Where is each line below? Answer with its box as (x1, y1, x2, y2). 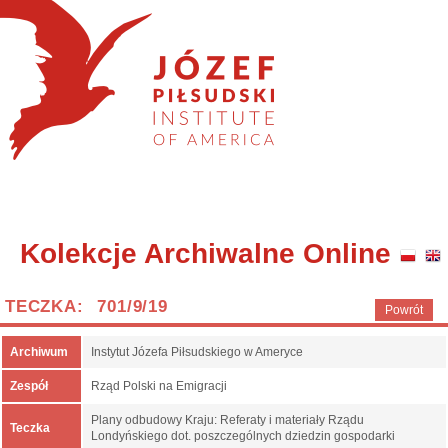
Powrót (385, 303, 423, 317)
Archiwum (10, 345, 68, 359)
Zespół (10, 379, 48, 393)
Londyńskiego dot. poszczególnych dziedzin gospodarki (91, 429, 395, 443)
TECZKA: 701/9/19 (5, 297, 168, 316)
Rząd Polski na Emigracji (91, 379, 227, 393)
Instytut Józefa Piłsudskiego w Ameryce (91, 345, 303, 359)
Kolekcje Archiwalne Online (20, 238, 391, 269)
